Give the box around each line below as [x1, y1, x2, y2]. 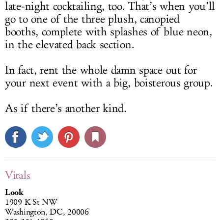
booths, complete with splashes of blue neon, [5, 25, 212, 39]
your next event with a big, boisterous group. [5, 76, 213, 90]
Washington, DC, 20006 [5, 206, 89, 219]
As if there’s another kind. [5, 102, 127, 116]
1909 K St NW [5, 196, 57, 209]
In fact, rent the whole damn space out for [5, 63, 197, 78]
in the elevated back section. [5, 38, 135, 52]
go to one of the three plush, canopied [5, 12, 180, 27]
